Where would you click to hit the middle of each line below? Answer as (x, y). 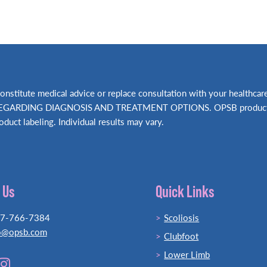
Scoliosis (182, 217)
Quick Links (185, 191)
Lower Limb (187, 254)
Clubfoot (181, 236)
